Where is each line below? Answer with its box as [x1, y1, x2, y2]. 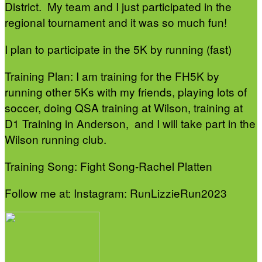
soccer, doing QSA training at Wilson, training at [5, 99, 243, 115]
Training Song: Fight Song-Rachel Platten [5, 157, 212, 174]
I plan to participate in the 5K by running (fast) [5, 40, 232, 57]
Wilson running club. [5, 130, 112, 147]
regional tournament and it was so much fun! [5, 13, 233, 30]
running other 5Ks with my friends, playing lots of [5, 83, 247, 99]
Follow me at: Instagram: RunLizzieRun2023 [5, 184, 227, 201]
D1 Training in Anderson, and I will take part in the [5, 115, 256, 131]
